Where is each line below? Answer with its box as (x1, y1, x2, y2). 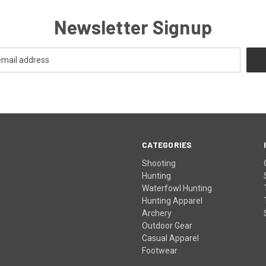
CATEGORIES (142, 139, 192, 150)
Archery (142, 208, 172, 218)
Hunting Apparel (142, 195, 203, 205)
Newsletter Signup (53, 15, 213, 38)
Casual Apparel (142, 233, 199, 243)
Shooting (142, 158, 176, 168)
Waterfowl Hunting (142, 183, 213, 193)
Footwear (142, 245, 178, 255)
